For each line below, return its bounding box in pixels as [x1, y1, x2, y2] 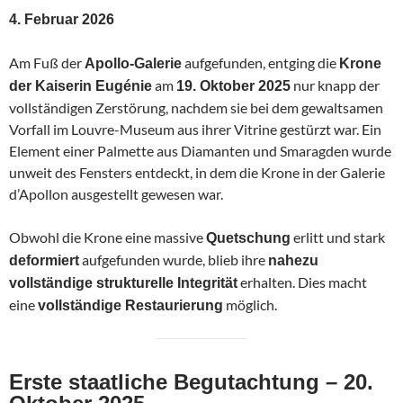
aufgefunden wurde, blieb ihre [79, 250, 268, 268]
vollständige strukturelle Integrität [9, 274, 237, 291]
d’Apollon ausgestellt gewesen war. [9, 184, 223, 202]
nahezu [268, 252, 318, 268]
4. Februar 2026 [9, 11, 114, 27]
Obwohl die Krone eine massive [9, 228, 206, 246]
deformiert [9, 252, 79, 268]
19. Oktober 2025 [176, 77, 291, 94]
